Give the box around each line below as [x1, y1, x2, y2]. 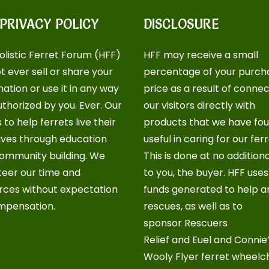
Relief [144, 233, 169, 247]
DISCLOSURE [144, 16, 219, 32]
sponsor [144, 216, 184, 230]
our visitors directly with [144, 98, 255, 112]
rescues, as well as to [144, 199, 243, 213]
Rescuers [184, 216, 228, 230]
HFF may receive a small [144, 48, 258, 62]
